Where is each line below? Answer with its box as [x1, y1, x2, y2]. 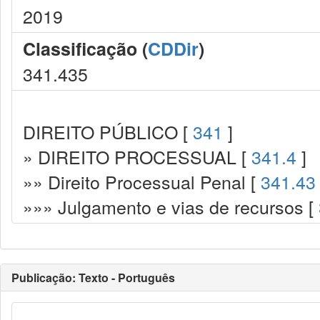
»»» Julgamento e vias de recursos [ [23, 194, 319, 219]
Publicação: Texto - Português [11, 269, 175, 286]
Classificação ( [23, 36, 148, 61]
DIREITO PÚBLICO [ [23, 119, 193, 144]
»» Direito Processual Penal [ [23, 169, 261, 194]
